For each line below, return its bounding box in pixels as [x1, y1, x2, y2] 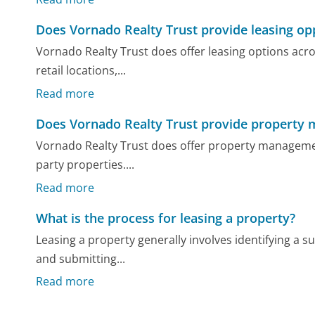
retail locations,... [36, 63, 127, 79]
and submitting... [36, 251, 126, 267]
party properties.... [36, 157, 135, 173]
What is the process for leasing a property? [36, 209, 296, 226]
